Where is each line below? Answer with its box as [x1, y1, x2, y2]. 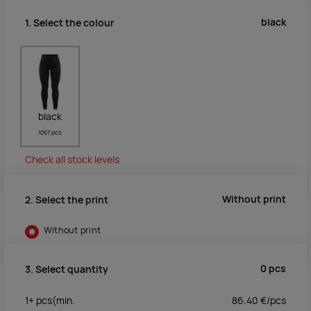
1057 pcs [38, 128, 62, 137]
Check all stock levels [25, 153, 119, 167]
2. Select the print [25, 193, 108, 206]
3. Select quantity [25, 262, 108, 276]
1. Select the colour [25, 16, 114, 29]
